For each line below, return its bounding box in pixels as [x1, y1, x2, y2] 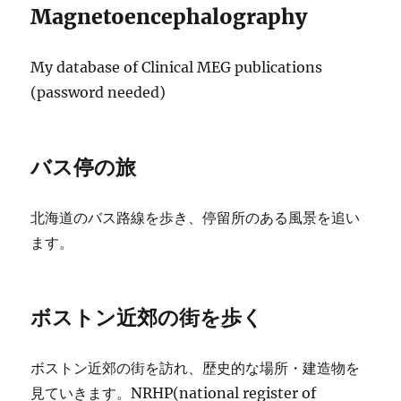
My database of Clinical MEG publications [30, 58, 323, 76]
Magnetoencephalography [30, 4, 308, 30]
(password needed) [30, 83, 166, 101]
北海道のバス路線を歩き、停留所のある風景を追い [30, 209, 361, 226]
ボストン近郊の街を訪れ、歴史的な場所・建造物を [30, 359, 361, 377]
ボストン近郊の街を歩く [30, 304, 264, 330]
